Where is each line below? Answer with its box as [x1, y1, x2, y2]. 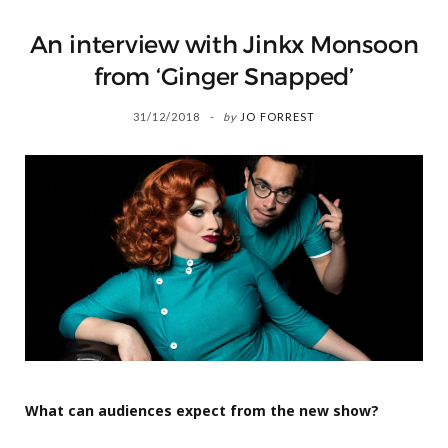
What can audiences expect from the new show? [25, 400, 379, 420]
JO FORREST [240, 110, 316, 123]
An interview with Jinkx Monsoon [29, 30, 419, 60]
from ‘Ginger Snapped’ [94, 62, 354, 92]
